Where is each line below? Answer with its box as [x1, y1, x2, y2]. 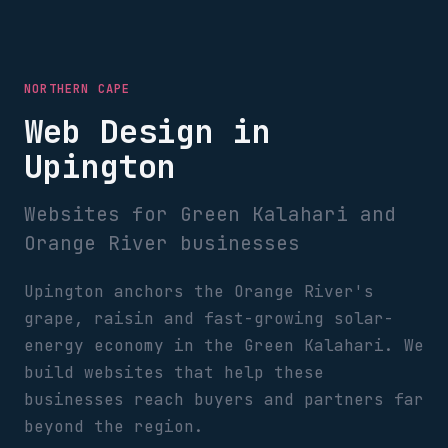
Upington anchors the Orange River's [24, 281, 374, 302]
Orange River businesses [24, 230, 300, 256]
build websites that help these [24, 362, 324, 383]
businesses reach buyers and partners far [24, 389, 424, 410]
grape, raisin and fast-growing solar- [24, 308, 394, 329]
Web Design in [24, 110, 271, 153]
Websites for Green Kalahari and [24, 201, 396, 227]
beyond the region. [24, 416, 204, 437]
